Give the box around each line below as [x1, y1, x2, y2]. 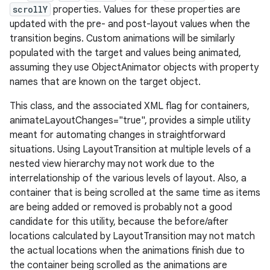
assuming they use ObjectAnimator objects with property [10, 61, 259, 74]
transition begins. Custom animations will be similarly [10, 33, 234, 45]
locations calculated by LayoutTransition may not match [10, 230, 255, 242]
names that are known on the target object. [10, 76, 201, 88]
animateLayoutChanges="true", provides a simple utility [10, 115, 250, 127]
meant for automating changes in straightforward [10, 129, 225, 141]
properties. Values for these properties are [51, 4, 240, 16]
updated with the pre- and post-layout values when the [10, 18, 250, 30]
